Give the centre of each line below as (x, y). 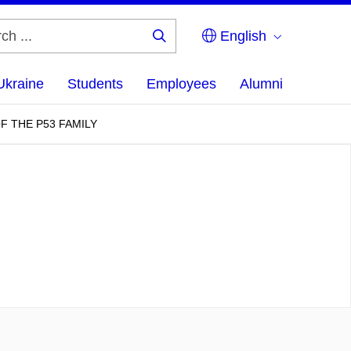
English (241, 36)
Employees (181, 84)
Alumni (261, 84)
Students (95, 84)
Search (184, 48)
